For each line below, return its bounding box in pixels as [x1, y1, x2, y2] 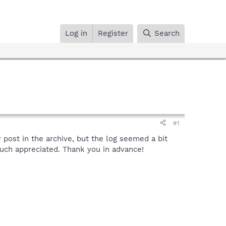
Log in [65, 28, 88, 38]
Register [98, 28, 129, 38]
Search [154, 28, 180, 38]
